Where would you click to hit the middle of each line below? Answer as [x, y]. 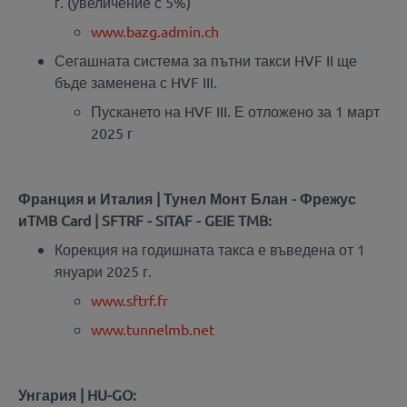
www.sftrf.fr [129, 300]
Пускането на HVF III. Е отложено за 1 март [235, 111]
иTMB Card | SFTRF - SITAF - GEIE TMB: [145, 220]
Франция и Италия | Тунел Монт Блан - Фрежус [187, 199]
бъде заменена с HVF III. [136, 82]
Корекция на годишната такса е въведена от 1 [210, 249]
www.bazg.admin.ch [155, 31]
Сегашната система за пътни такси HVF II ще [206, 60]
